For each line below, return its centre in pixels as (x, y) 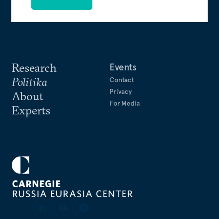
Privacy (121, 91)
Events (123, 67)
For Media (125, 103)
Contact (122, 80)
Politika (29, 82)
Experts (31, 110)
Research (34, 67)
